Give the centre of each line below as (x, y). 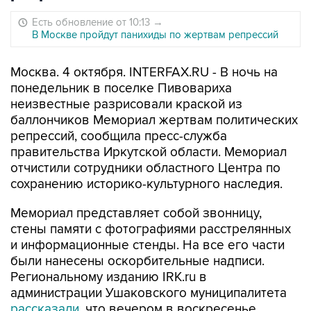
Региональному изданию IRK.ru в (109, 277)
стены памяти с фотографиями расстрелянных (151, 229)
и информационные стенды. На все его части (148, 245)
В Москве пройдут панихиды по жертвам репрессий (155, 35)
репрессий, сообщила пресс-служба (119, 136)
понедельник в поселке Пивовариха (121, 89)
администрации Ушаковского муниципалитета (149, 293)
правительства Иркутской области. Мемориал (149, 152)
